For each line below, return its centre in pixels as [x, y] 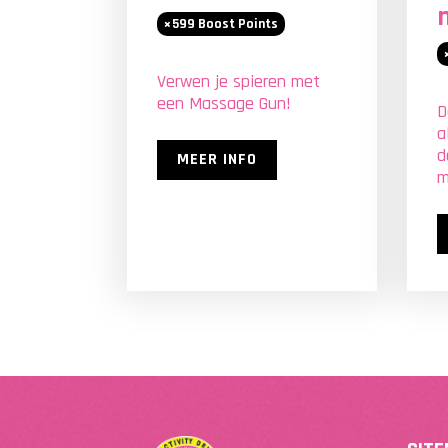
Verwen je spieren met [238, 81]
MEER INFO [217, 159]
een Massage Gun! [224, 103]
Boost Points [236, 24]
